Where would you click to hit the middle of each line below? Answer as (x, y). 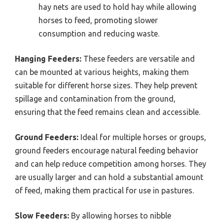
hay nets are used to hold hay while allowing (117, 7)
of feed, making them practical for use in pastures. (104, 191)
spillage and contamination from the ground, (95, 99)
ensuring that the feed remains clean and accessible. (108, 112)
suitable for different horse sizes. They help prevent (106, 86)
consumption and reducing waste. (99, 34)
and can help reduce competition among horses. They (110, 164)
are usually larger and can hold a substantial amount (109, 177)
